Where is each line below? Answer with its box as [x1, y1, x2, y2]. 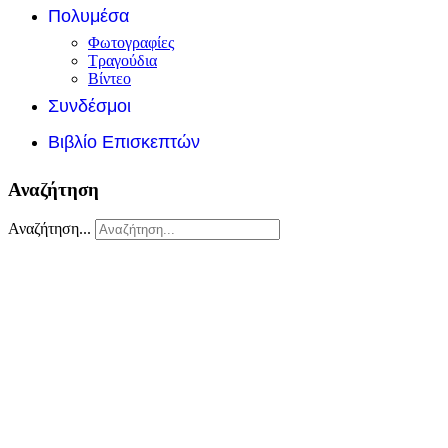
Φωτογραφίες [88, 33, 174, 51]
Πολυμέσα [48, 5, 129, 26]
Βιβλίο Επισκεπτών [48, 131, 200, 152]
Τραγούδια [88, 51, 157, 69]
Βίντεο [88, 69, 131, 87]
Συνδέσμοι [48, 95, 131, 116]
